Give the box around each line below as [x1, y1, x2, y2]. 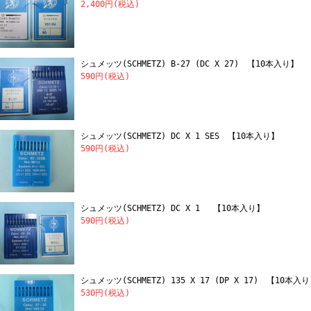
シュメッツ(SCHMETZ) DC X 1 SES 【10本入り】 [81, 131, 279, 141]
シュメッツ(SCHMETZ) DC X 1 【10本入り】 [81, 203, 264, 213]
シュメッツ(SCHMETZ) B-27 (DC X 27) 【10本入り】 [81, 59, 299, 69]
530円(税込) [81, 288, 130, 298]
